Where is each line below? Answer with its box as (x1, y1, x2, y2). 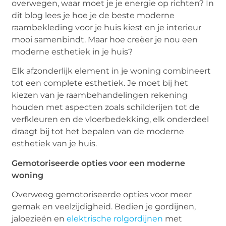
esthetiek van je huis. (12, 139, 97, 149)
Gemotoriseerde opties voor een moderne (12, 158, 186, 168)
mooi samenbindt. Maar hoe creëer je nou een (12, 34, 198, 44)
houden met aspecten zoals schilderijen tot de (12, 102, 200, 112)
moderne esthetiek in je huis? (12, 46, 133, 56)
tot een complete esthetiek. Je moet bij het (12, 78, 189, 88)
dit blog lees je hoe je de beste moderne (12, 10, 175, 20)
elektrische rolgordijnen (67, 214, 163, 224)
